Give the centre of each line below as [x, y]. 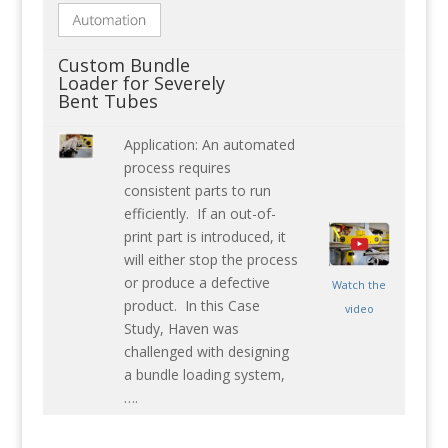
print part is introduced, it [204, 237]
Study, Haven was [181, 329]
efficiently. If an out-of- [199, 214]
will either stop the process [210, 260]
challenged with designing [206, 352]
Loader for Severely [141, 83]
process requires [177, 168]
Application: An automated [209, 145]
